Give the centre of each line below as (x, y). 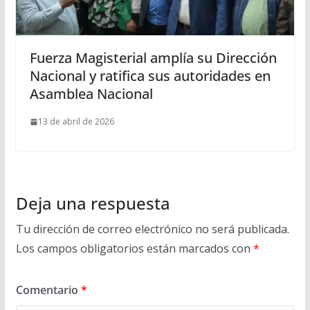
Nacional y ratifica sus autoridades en (150, 76)
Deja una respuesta (93, 203)
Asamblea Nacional (91, 94)
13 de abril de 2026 (76, 122)
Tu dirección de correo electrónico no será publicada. (152, 229)
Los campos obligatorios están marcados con (134, 249)
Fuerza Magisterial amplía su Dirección (153, 58)
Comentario (48, 290)
